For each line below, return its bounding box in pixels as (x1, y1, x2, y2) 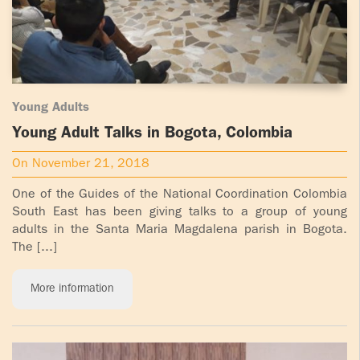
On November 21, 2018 (12, 158, 149, 172)
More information (31, 284, 114, 296)
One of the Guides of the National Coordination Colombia (12, 189, 347, 202)
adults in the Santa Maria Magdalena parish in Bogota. (12, 224, 347, 238)
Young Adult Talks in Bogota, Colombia (12, 126, 292, 143)
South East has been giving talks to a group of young (12, 207, 347, 220)
